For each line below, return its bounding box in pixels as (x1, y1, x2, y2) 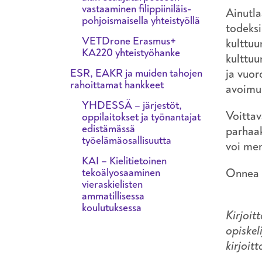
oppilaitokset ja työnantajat (82, 109, 201, 124)
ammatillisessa (82, 188, 144, 203)
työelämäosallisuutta (82, 133, 171, 147)
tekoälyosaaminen (82, 165, 160, 180)
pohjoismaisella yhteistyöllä (82, 13, 200, 27)
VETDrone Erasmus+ (82, 33, 176, 48)
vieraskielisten (82, 177, 143, 191)
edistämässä (82, 121, 135, 136)
